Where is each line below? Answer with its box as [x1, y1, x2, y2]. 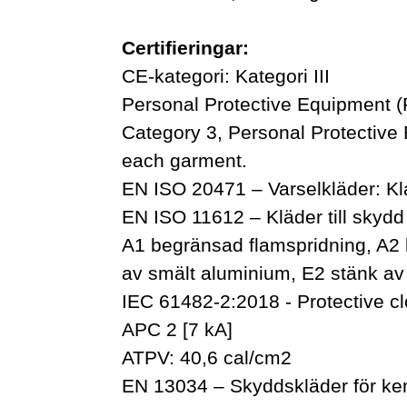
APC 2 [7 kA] [122, 319, 233, 340]
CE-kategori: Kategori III [122, 65, 331, 86]
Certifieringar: [122, 37, 250, 58]
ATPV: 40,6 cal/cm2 [122, 347, 293, 368]
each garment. [122, 150, 248, 171]
